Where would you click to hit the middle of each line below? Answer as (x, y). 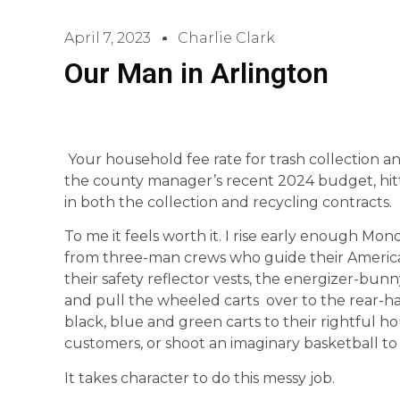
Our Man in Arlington (196, 73)
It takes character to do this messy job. (200, 378)
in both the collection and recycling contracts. (228, 202)
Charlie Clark (226, 38)
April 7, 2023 (108, 38)
